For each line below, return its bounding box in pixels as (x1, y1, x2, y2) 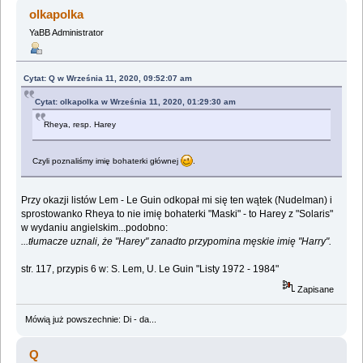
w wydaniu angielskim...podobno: (21, 222, 169, 234)
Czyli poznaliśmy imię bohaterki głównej (32, 156, 181, 166)
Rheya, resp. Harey (44, 120, 117, 130)
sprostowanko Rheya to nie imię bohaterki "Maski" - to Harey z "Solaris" (21, 208, 334, 220)
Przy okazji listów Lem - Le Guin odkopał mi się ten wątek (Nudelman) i (21, 194, 333, 207)
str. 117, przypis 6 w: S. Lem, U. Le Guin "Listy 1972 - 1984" (21, 263, 280, 275)
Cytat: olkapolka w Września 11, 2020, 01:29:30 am (35, 97, 237, 107)
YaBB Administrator (28, 28, 104, 38)
